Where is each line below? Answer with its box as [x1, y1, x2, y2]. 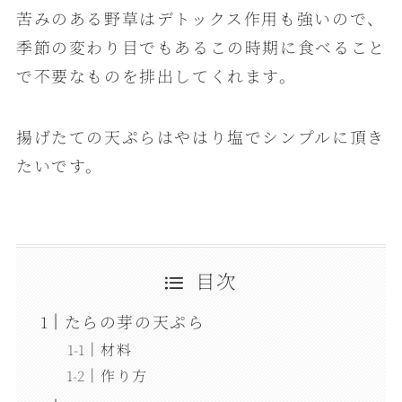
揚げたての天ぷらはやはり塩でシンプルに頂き [15, 124, 385, 148]
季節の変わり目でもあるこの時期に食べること [15, 35, 386, 59]
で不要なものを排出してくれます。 [15, 64, 297, 88]
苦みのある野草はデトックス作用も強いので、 [15, 6, 385, 31]
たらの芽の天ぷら [64, 310, 205, 334]
